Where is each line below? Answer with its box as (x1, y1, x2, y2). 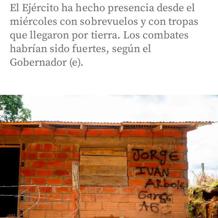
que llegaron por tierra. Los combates (10, 29, 189, 42)
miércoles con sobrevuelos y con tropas (10, 15, 199, 28)
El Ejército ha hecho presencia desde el (10, 1, 196, 15)
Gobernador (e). (10, 56, 84, 69)
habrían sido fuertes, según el (10, 42, 151, 55)
